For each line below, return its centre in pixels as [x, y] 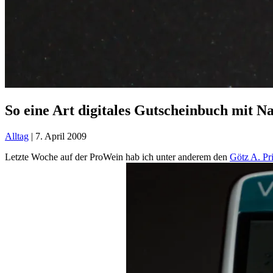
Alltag [17, 136]
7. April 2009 [61, 136]
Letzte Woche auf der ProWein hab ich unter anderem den [117, 157]
